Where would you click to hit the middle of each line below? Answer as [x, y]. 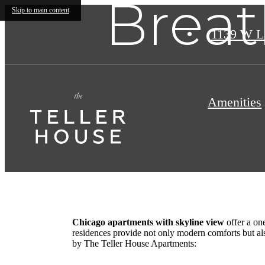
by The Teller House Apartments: [134, 243]
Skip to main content [41, 10]
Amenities [235, 102]
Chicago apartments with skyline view [148, 222]
